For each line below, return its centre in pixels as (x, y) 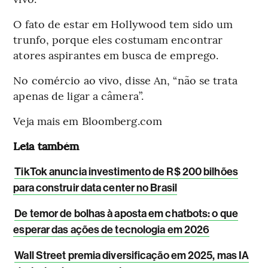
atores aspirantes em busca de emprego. (116, 55)
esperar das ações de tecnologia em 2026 (112, 230)
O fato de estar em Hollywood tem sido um (123, 24)
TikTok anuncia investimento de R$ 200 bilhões (126, 172)
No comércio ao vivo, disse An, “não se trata (125, 80)
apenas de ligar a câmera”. (78, 96)
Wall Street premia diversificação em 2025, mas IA (132, 256)
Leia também (46, 146)
